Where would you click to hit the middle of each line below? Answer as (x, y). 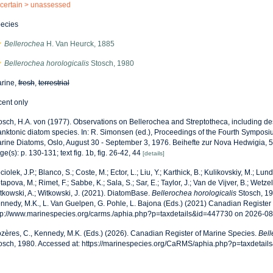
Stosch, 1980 (111, 63)
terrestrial (54, 83)
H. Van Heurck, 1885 (79, 44)
